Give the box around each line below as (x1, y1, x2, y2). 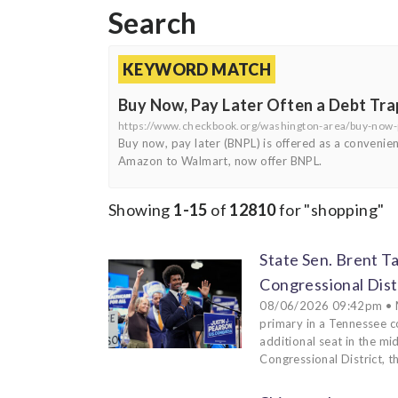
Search (108, 5, 197, 40)
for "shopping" (275, 199, 385, 219)
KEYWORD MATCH (123, 59, 272, 79)
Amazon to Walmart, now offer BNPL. (118, 153, 322, 168)
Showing (108, 199, 174, 219)
